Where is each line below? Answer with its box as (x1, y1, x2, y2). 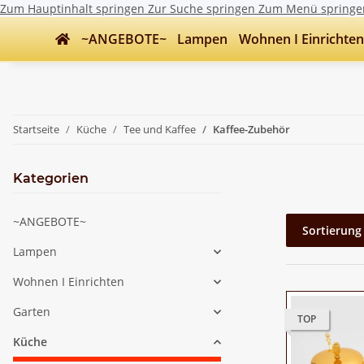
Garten (13, 304, 50, 319)
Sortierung (302, 223, 362, 238)
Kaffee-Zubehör (213, 122, 290, 136)
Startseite (13, 122, 59, 136)
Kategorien (13, 171, 89, 186)
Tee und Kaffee (123, 122, 196, 136)
